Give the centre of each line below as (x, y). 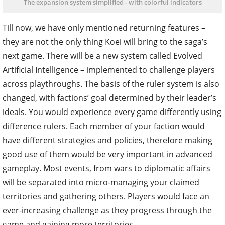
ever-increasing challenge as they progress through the (107, 210)
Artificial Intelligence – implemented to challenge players (109, 70)
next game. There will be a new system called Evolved (102, 55)
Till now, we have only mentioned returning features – (104, 27)
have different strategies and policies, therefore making (107, 140)
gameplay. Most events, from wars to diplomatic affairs (106, 168)
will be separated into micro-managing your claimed (101, 182)
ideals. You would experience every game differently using (112, 112)
